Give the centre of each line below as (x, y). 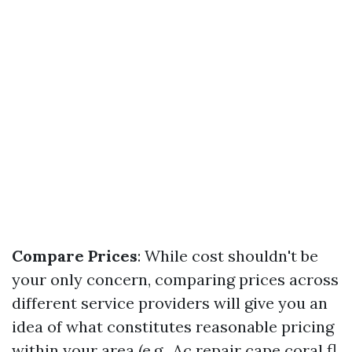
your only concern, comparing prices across (175, 279)
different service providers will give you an (170, 303)
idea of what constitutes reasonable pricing (173, 326)
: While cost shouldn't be (228, 256)
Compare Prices (75, 256)
